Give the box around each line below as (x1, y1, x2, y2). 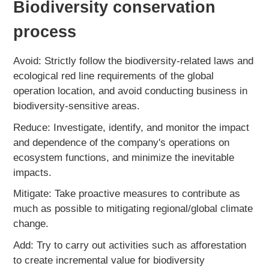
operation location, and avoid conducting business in (13, 85, 248, 97)
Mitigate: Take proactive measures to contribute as (13, 188, 241, 200)
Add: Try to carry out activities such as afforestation (13, 240, 247, 252)
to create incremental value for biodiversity (13, 255, 205, 267)
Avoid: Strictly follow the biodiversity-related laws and (13, 55, 254, 67)
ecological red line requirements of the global (13, 70, 214, 82)
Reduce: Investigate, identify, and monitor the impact (13, 121, 250, 133)
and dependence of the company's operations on (13, 136, 230, 148)
